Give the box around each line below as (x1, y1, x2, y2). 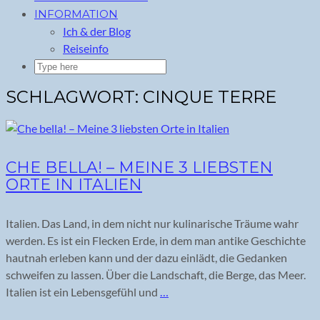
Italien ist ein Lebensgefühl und (6, 284, 160, 299)
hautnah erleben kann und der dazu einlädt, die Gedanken (6, 250, 287, 264)
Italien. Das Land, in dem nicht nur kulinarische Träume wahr (6, 216, 299, 230)
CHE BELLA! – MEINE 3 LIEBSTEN (6, 157, 273, 177)
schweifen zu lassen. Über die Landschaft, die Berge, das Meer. (6, 267, 306, 281)
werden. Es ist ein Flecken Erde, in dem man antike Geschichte (6, 233, 306, 247)
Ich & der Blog (63, 24, 131, 38)
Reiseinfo (63, 41, 109, 55)
